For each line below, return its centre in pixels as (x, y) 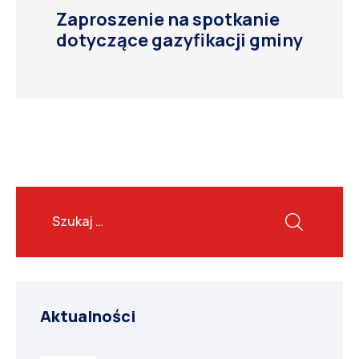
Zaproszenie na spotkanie (168, 20)
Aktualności (88, 317)
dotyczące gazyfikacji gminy (179, 40)
